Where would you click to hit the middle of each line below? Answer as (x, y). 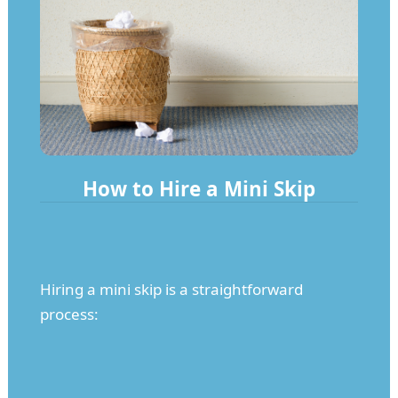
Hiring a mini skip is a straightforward (171, 289)
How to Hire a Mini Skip (199, 188)
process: (69, 314)
